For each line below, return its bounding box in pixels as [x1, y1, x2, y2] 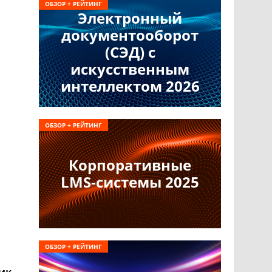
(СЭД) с [104, 42, 155, 62]
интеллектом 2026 [60, 76, 200, 96]
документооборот [61, 25, 199, 45]
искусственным [70, 59, 189, 79]
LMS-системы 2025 [61, 172, 199, 192]
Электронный [78, 8, 182, 28]
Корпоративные [69, 155, 191, 175]
